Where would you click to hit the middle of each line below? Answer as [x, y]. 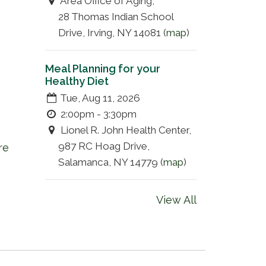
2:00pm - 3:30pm [97, 114]
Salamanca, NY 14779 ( [111, 162]
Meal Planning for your [103, 68]
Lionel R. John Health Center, [126, 130]
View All [176, 199]
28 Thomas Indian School [116, 16]
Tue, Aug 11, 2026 [99, 98]
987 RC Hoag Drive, [104, 146]
